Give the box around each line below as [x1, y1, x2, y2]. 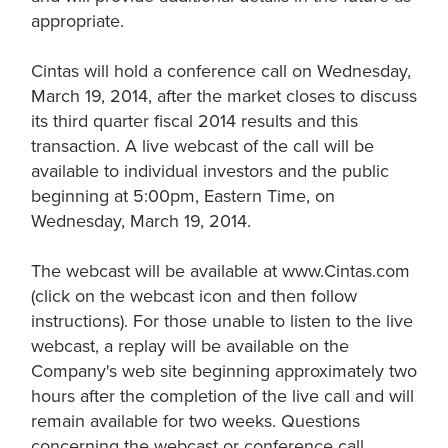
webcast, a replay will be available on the [31, 333, 349, 359]
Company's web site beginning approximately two [31, 358, 417, 384]
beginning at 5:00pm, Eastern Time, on [31, 183, 335, 209]
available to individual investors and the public [31, 158, 389, 184]
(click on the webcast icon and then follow [31, 283, 357, 309]
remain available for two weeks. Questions [31, 408, 360, 434]
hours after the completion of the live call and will [31, 383, 414, 409]
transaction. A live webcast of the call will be [31, 133, 374, 159]
